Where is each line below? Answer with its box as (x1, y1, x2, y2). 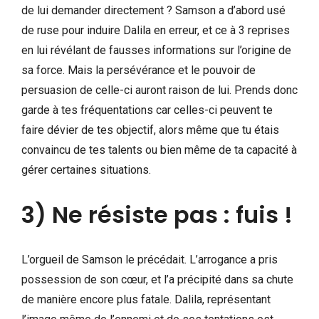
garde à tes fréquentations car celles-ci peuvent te (21, 103, 273, 117)
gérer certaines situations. (21, 162, 151, 177)
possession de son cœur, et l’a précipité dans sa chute (21, 272, 293, 286)
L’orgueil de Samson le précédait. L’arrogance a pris (21, 252, 278, 266)
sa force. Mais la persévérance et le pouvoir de (21, 63, 256, 77)
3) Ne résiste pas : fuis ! (21, 198, 293, 231)
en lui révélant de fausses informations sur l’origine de (21, 43, 291, 57)
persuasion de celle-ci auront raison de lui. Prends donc (21, 83, 298, 97)
